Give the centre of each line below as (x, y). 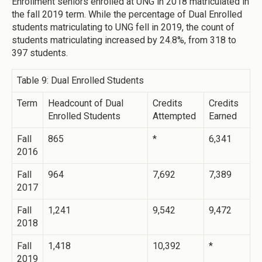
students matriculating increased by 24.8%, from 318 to (124, 40)
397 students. (40, 53)
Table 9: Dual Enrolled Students (80, 81)
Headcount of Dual (86, 104)
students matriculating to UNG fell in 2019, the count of (123, 27)
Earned (223, 116)
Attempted (174, 116)
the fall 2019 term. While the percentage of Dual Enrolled (127, 15)
